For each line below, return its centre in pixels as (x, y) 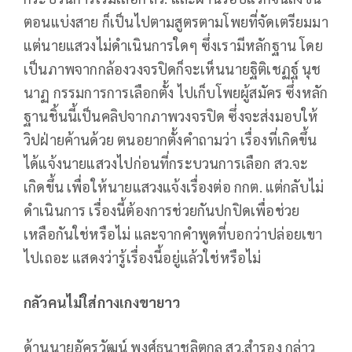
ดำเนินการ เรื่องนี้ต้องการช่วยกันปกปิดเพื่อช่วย (162, 211)
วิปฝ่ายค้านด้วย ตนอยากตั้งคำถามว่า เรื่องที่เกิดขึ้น (170, 140)
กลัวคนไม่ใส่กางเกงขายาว (102, 302)
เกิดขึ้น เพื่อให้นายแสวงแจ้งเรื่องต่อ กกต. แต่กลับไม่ (174, 187)
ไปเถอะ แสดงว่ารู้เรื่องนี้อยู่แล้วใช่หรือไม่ (143, 258)
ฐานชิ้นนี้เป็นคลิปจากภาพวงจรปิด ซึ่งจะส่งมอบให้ (171, 116)
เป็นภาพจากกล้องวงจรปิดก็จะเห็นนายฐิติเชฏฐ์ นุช (172, 69)
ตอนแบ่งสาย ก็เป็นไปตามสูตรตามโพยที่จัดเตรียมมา (176, 22)
